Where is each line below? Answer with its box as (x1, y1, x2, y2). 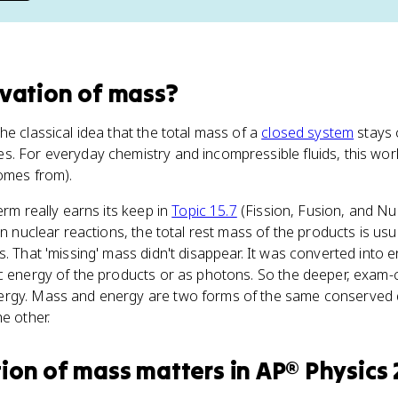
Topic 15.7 (171, 201, 237, 220)
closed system (261, 123, 354, 142)
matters (136, 355, 225, 386)
